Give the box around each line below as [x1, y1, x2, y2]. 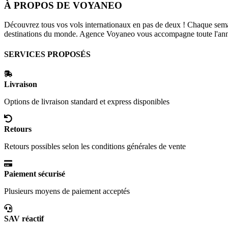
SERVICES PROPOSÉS [4, 49, 91, 59]
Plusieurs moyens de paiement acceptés [4, 187, 130, 196]
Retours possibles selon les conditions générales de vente [4, 142, 186, 151]
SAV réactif [4, 214, 44, 223]
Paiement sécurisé [4, 169, 65, 179]
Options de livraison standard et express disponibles [4, 97, 169, 106]
